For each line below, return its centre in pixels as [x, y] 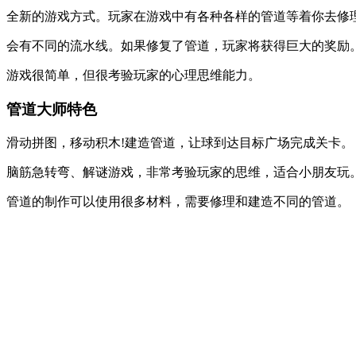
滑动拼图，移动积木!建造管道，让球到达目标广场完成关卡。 [180, 142]
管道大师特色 [52, 110]
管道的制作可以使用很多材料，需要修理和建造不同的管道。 [178, 201]
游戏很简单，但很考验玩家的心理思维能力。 [133, 75]
